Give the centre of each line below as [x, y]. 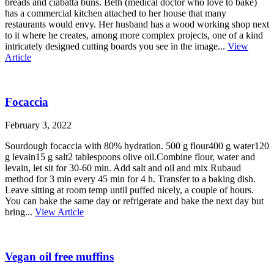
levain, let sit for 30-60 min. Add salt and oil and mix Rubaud [123, 168]
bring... [20, 212]
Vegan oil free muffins [59, 257]
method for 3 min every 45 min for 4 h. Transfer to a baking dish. [130, 179]
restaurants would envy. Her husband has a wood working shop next [137, 24]
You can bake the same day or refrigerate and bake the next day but [134, 201]
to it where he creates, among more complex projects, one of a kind [134, 35]
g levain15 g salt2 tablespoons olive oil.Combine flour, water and [130, 157]
